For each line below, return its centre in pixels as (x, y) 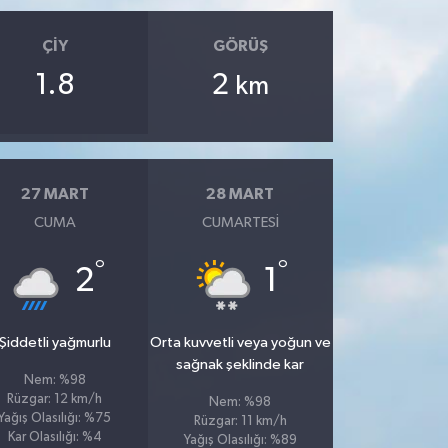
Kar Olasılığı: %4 (54, 437)
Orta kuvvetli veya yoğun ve (240, 342)
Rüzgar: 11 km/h (240, 421)
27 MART (54, 193)
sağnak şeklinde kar (240, 364)
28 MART (240, 193)
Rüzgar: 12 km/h (55, 399)
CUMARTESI (240, 222)
